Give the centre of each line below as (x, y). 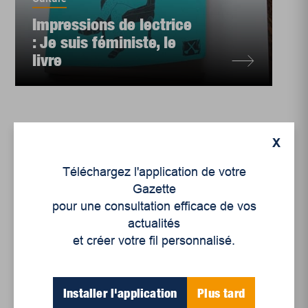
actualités (154, 223)
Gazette (154, 189)
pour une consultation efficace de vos (154, 206)
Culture (50, 280)
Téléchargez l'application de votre (154, 172)
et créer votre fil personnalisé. (154, 240)
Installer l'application (120, 293)
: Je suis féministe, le (104, 42)
